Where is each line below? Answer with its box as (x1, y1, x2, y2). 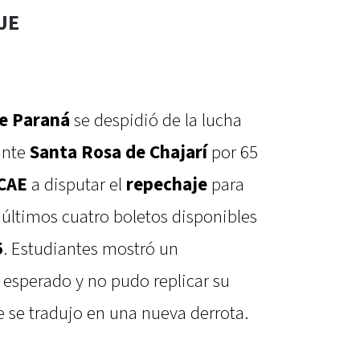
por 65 (207, 141, 258, 166)
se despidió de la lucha (74, 108, 242, 133)
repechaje (126, 173, 207, 198)
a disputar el (27, 173, 126, 198)
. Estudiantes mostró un (3, 237, 178, 262)
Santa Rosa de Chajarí (30, 141, 207, 166)
